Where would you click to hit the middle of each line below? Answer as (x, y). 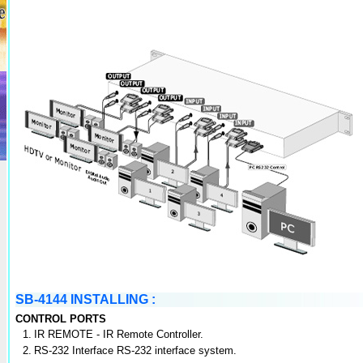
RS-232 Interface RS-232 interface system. (135, 350)
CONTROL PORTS (61, 319)
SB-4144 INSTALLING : (85, 299)
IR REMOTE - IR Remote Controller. (119, 334)
